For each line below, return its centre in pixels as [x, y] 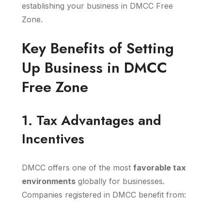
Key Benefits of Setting [98, 48]
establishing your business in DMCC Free [97, 6]
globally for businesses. [120, 181]
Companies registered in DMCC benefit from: [104, 195]
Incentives [53, 139]
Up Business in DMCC [94, 68]
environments [49, 181]
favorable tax [160, 168]
